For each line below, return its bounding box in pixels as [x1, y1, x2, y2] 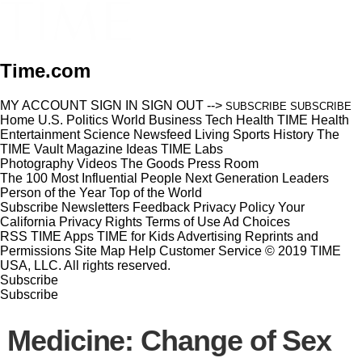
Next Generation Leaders [185, 170, 329, 185]
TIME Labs [161, 141, 223, 156]
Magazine [66, 141, 123, 156]
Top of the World [109, 185, 202, 200]
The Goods [120, 156, 184, 170]
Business [149, 112, 202, 127]
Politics [66, 112, 108, 127]
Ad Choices [223, 214, 293, 229]
